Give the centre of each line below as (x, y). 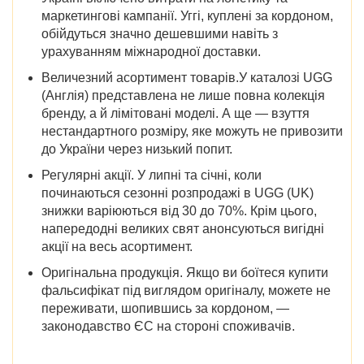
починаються (81, 193)
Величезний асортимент (116, 77)
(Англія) (65, 95)
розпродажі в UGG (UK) (243, 193)
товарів (213, 77)
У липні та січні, (186, 175)
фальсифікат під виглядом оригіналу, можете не (186, 290)
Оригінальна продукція (110, 272)
